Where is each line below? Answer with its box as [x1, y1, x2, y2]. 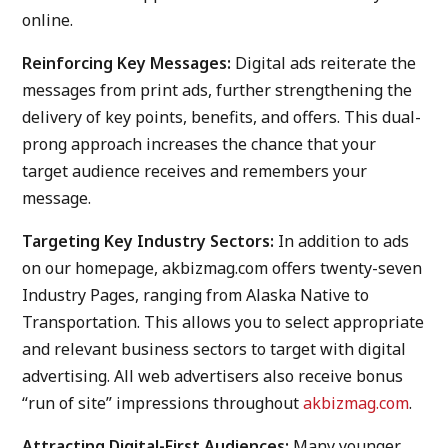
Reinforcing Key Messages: [22, 52, 232, 74]
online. [22, 9, 74, 31]
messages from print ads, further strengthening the [22, 79, 413, 101]
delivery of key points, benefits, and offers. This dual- [22, 106, 422, 128]
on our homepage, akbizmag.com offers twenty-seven [22, 257, 423, 279]
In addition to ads [274, 230, 410, 252]
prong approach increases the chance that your [22, 133, 377, 155]
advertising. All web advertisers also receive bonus [22, 365, 404, 387]
